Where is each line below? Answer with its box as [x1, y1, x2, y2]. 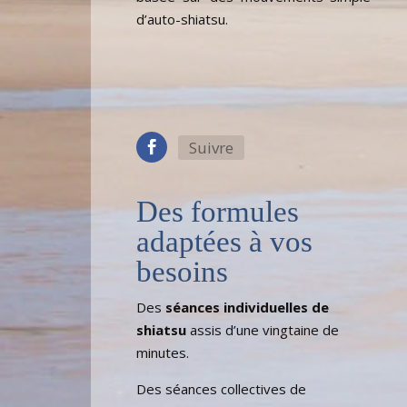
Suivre [189, 137, 233, 159]
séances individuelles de [165, 298, 329, 317]
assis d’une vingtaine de [186, 321, 339, 340]
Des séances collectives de [136, 380, 306, 399]
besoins [136, 255, 228, 289]
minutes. [136, 343, 189, 362]
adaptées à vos [136, 225, 313, 259]
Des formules [136, 195, 299, 229]
